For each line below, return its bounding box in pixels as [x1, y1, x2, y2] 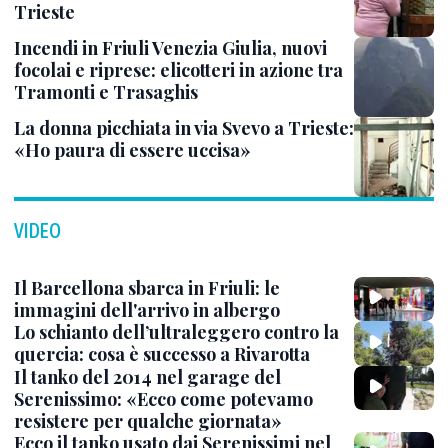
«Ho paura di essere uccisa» [14, 138, 251, 162]
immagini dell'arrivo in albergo [14, 298, 280, 322]
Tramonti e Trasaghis [14, 80, 198, 104]
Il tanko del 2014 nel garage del [14, 364, 281, 389]
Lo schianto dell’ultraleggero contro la [14, 320, 339, 345]
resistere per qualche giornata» [14, 408, 282, 433]
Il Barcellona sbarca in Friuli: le [14, 276, 280, 300]
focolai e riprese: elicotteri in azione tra [14, 58, 343, 82]
